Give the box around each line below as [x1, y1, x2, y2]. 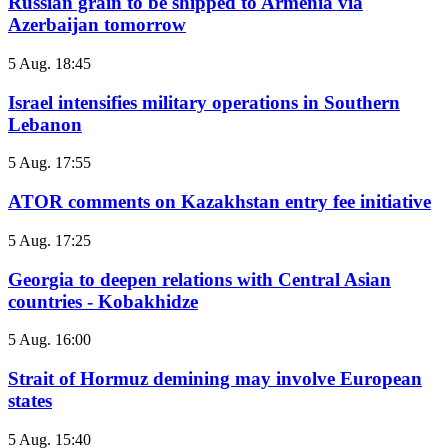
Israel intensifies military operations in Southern [8, 91, 400, 113]
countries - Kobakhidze [8, 290, 198, 312]
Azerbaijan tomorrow [8, 14, 186, 36]
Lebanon [8, 113, 82, 135]
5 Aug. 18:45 [8, 55, 91, 72]
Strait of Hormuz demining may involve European [8, 368, 422, 390]
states [8, 390, 52, 412]
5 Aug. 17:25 [8, 231, 91, 249]
